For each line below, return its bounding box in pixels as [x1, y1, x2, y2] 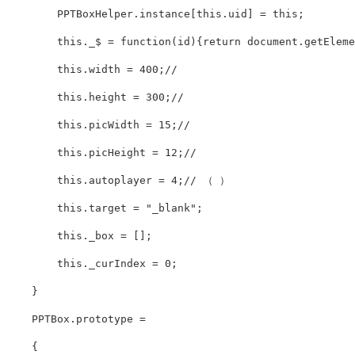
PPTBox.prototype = [6, 313, 146, 326]
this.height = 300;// [6, 91, 190, 104]
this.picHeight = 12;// [6, 147, 203, 159]
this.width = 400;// [6, 63, 184, 76]
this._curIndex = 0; [6, 258, 177, 270]
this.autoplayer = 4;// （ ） [6, 174, 230, 187]
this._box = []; [6, 230, 152, 242]
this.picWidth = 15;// [6, 119, 197, 132]
